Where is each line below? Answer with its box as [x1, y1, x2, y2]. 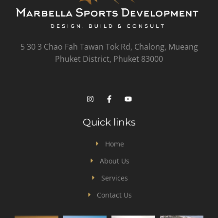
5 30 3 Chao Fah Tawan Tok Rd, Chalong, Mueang [20, 41, 198, 53]
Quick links [82, 116, 136, 128]
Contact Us [97, 190, 132, 200]
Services [101, 173, 128, 182]
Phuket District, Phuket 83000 [55, 54, 163, 65]
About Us [99, 156, 129, 165]
